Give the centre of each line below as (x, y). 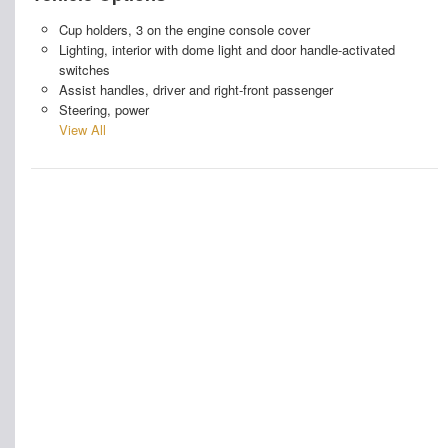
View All (82, 129)
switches (84, 69)
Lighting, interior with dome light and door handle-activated (226, 49)
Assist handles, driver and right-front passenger (195, 89)
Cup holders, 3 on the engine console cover (184, 29)
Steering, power (103, 109)
